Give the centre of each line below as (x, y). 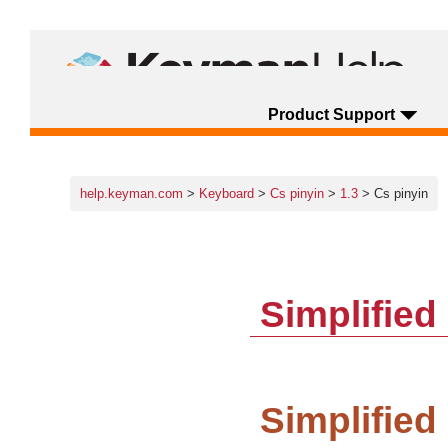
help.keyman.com (131, 193)
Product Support (331, 114)
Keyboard (228, 193)
